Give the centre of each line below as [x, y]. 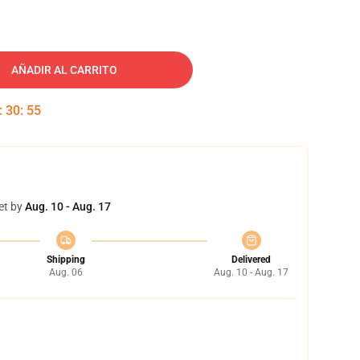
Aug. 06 [65, 272]
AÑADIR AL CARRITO [64, 70]
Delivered [251, 260]
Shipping [65, 260]
